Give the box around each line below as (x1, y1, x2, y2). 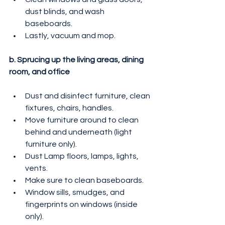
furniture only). (25, 140, 77, 149)
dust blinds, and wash (25, 8, 106, 16)
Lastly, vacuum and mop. (25, 32, 116, 40)
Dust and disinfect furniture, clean (25, 92, 152, 100)
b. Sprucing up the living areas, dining (9, 56, 145, 64)
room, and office (9, 68, 70, 76)
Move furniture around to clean (25, 116, 140, 125)
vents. (25, 164, 48, 173)
